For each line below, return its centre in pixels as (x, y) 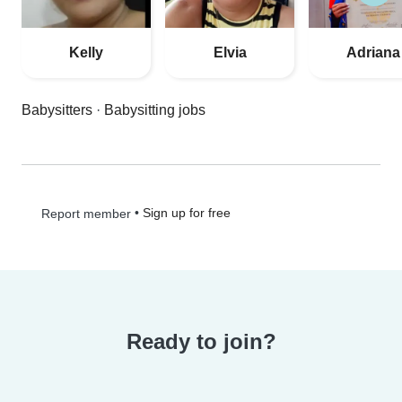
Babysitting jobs (155, 110)
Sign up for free (186, 213)
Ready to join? (201, 342)
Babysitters (57, 110)
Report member (84, 214)
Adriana (373, 53)
